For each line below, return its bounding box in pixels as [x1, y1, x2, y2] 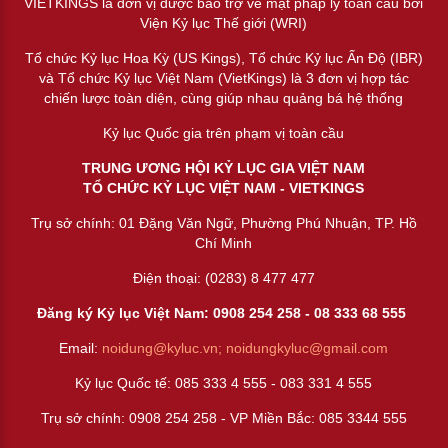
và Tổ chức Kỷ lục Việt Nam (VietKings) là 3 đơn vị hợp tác [38, 69, 409, 86]
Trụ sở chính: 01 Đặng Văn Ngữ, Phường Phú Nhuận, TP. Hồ [30, 214, 417, 231]
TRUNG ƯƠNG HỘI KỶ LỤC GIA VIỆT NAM [82, 159, 366, 176]
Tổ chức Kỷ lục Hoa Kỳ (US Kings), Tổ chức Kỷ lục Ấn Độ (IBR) [24, 49, 423, 66]
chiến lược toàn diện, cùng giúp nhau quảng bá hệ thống [44, 89, 404, 106]
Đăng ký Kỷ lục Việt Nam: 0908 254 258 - [37, 304, 315, 321]
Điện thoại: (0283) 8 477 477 [132, 269, 315, 286]
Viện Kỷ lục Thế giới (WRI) [140, 14, 308, 31]
